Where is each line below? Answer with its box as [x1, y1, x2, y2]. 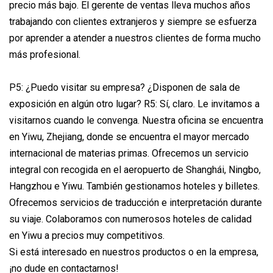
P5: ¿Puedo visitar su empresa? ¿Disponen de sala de [9, 81, 240, 93]
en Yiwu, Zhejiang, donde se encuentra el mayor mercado [9, 130, 249, 143]
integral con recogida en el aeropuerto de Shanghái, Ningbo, [9, 163, 261, 175]
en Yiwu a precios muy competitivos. [9, 229, 165, 241]
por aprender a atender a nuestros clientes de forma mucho [9, 32, 261, 44]
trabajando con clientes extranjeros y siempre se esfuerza [9, 15, 257, 27]
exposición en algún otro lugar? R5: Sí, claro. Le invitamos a [9, 97, 260, 110]
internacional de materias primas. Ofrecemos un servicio [9, 147, 249, 159]
